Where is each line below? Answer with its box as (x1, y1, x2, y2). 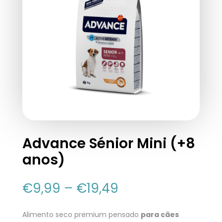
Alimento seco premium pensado (22, 210, 141, 220)
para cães (140, 210, 179, 220)
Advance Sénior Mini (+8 (22, 134, 195, 154)
